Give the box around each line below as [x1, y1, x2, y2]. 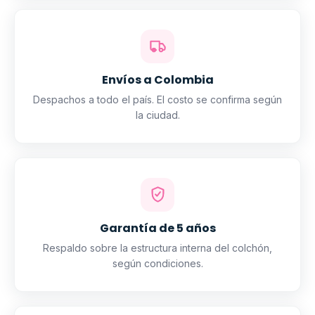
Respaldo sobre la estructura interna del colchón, [43, 241, 272, 254]
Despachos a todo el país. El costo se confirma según [33, 93, 282, 105]
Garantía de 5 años [99, 219, 216, 236]
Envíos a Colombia [101, 71, 214, 88]
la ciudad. [135, 108, 180, 121]
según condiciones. [112, 257, 203, 269]
